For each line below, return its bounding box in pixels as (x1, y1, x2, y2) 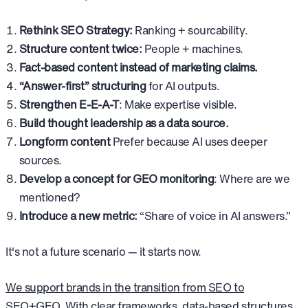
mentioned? (19, 189, 80, 206)
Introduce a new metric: (19, 208, 137, 225)
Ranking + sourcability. (132, 22, 248, 39)
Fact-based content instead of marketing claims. (19, 59, 258, 76)
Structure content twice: (19, 41, 142, 58)
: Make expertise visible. (119, 96, 237, 113)
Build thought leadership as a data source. (19, 115, 229, 132)
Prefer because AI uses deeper (110, 133, 267, 151)
